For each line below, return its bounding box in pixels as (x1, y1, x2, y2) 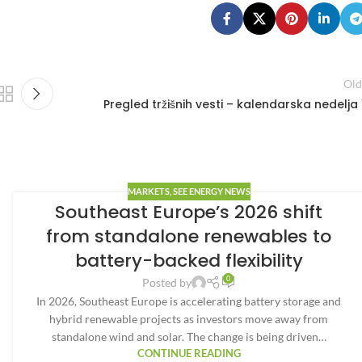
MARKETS (127, 186, 170, 197)
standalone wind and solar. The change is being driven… (51, 330, 326, 344)
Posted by (141, 276, 192, 290)
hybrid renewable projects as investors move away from (49, 312, 329, 326)
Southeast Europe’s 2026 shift (55, 200, 323, 225)
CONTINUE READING (137, 347, 241, 360)
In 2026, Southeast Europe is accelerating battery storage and (36, 294, 342, 309)
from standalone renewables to (46, 224, 332, 250)
